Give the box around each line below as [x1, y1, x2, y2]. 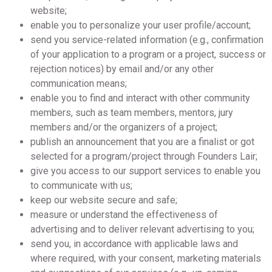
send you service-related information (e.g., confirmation [30, 34, 263, 46]
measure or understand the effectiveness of [30, 209, 218, 220]
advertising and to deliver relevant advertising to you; [30, 223, 254, 235]
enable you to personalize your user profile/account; [30, 19, 251, 31]
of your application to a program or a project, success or [30, 49, 266, 60]
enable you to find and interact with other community [30, 92, 250, 104]
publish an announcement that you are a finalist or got [30, 136, 254, 148]
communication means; [30, 78, 127, 89]
